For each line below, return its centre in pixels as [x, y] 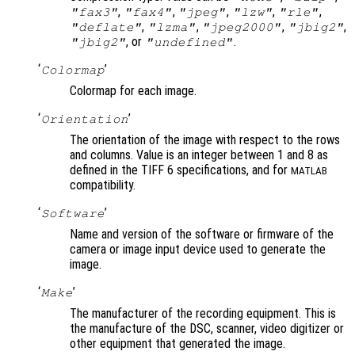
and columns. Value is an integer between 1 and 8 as [199, 155]
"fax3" [94, 12]
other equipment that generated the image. [177, 344]
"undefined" [189, 42]
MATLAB [309, 171]
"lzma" [172, 27]
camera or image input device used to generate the [198, 250]
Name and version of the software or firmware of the [202, 235]
